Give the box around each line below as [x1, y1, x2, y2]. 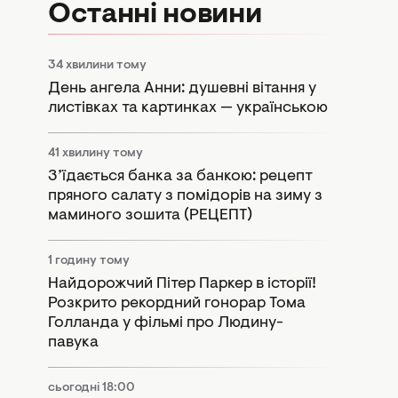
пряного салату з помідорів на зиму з [48, 187, 322, 204]
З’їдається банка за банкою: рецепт [48, 168, 313, 185]
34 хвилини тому [48, 59, 147, 72]
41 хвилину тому [48, 147, 143, 160]
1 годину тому [48, 254, 130, 267]
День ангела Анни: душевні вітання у [48, 80, 316, 97]
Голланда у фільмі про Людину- [48, 314, 283, 331]
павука [48, 334, 99, 351]
